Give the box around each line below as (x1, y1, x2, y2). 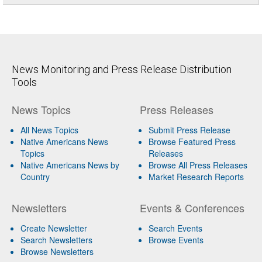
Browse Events (148, 233, 204, 246)
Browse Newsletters (20, 245, 94, 257)
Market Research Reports (148, 170, 244, 182)
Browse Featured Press (148, 135, 236, 147)
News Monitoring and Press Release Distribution (12, 63, 232, 75)
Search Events (148, 222, 202, 234)
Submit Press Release (148, 123, 230, 136)
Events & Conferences (139, 199, 244, 215)
